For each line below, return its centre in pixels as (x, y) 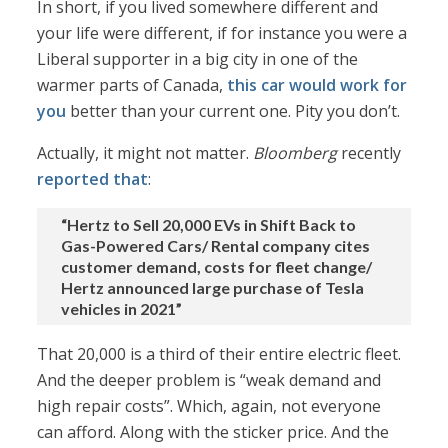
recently (369, 153)
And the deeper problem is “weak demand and (209, 380)
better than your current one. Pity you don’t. (233, 111)
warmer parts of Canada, (132, 85)
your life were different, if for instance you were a (222, 33)
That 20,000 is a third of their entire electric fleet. (219, 354)
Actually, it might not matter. (145, 153)
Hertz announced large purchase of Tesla (213, 288)
